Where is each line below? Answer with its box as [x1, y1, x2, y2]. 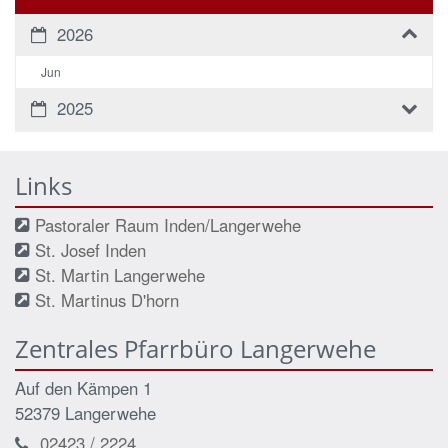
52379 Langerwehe [15, 401, 156, 425]
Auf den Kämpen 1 [15, 376, 152, 400]
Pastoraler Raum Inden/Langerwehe [35, 213, 301, 237]
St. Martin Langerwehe [35, 263, 205, 287]
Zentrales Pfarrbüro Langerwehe [15, 332, 376, 365]
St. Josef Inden [35, 238, 146, 262]
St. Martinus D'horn [35, 288, 179, 312]
